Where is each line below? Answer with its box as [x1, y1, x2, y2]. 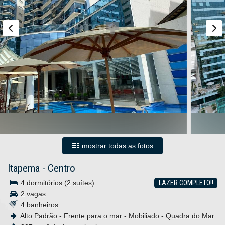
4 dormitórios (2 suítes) [19, 179, 94, 187]
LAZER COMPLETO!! [158, 179, 213, 187]
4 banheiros [19, 201, 58, 209]
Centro [48, 162, 75, 174]
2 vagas [19, 190, 46, 198]
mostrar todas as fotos [80, 142, 153, 150]
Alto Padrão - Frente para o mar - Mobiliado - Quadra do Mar [19, 212, 214, 220]
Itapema [8, 162, 40, 174]
